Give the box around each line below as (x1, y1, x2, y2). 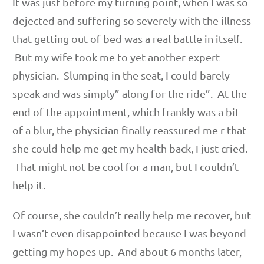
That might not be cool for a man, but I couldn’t (12, 160, 239, 173)
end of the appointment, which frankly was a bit (12, 105, 239, 118)
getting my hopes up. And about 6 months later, (12, 245, 242, 258)
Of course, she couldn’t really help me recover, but (12, 208, 251, 221)
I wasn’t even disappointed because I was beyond (12, 226, 246, 239)
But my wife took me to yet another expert (12, 50, 220, 63)
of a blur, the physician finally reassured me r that (12, 123, 246, 136)
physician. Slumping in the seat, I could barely (12, 68, 230, 81)
